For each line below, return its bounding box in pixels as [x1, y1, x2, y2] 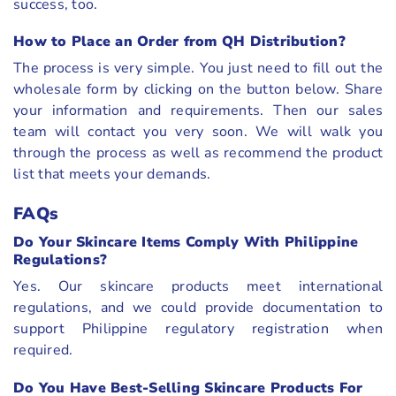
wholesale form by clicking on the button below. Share [13, 80, 383, 100]
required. [13, 339, 73, 360]
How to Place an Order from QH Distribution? [13, 32, 346, 52]
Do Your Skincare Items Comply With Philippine [13, 232, 359, 252]
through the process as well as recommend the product [13, 143, 383, 164]
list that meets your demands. [13, 164, 211, 185]
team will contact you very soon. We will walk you [13, 122, 383, 142]
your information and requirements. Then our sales [13, 101, 383, 121]
